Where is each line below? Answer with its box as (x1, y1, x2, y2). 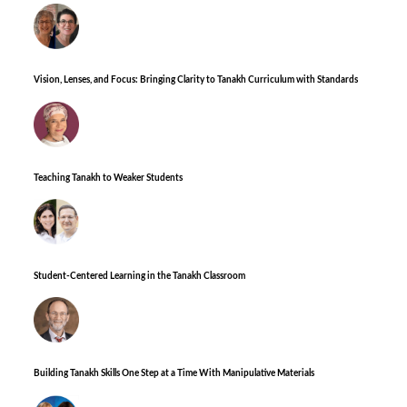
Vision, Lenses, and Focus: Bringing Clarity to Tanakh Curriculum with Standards (34, 75, 359, 85)
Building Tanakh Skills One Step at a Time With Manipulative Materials (34, 369, 315, 379)
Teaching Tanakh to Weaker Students (34, 174, 184, 184)
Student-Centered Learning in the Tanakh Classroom (34, 271, 246, 281)
